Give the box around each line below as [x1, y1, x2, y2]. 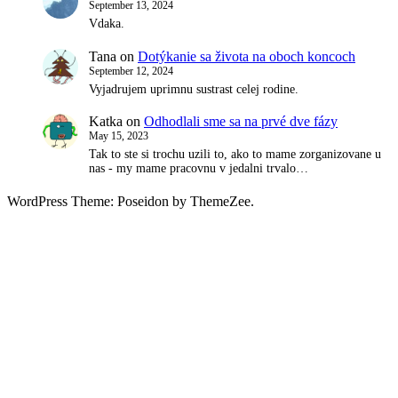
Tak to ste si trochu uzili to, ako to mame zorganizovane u [89, 147, 381, 162]
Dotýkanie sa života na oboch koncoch [138, 48, 355, 64]
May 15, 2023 [89, 130, 148, 143]
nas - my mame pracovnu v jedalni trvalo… [89, 162, 308, 176]
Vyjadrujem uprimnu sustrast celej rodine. [89, 82, 298, 96]
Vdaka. [89, 16, 124, 30]
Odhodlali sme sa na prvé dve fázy [144, 114, 338, 130]
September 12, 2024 [89, 64, 173, 77]
